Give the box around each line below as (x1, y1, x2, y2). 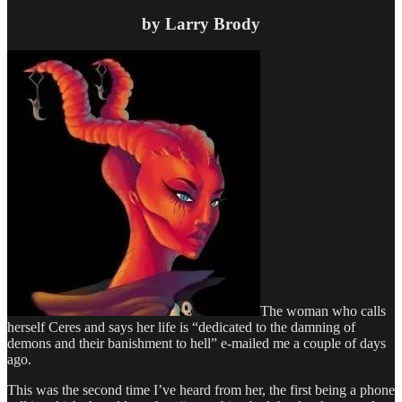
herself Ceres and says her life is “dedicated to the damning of (7, 319, 355, 336)
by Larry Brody (142, 13, 260, 33)
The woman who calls (260, 303, 386, 319)
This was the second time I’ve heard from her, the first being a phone (7, 382, 395, 398)
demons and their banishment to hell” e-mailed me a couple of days (7, 336, 386, 352)
